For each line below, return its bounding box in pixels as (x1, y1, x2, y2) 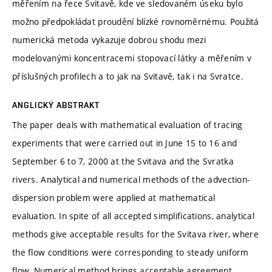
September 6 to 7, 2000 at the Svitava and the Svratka (12, 155, 234, 167)
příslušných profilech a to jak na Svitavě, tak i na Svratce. (12, 70, 243, 82)
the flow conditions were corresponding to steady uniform (12, 246, 249, 258)
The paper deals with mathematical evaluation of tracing (12, 118, 243, 131)
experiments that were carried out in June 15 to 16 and (12, 137, 237, 149)
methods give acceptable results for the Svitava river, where (12, 228, 259, 240)
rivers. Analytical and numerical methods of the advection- (12, 173, 250, 185)
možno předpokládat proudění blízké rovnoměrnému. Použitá (12, 15, 259, 27)
